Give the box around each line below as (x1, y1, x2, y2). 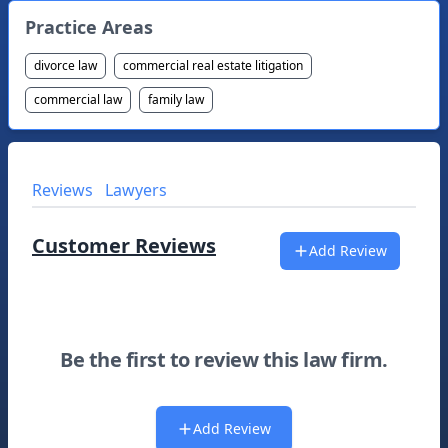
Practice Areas (25, 15, 153, 39)
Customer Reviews (32, 232, 216, 259)
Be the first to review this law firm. (60, 346, 388, 373)
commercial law (34, 91, 122, 108)
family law (148, 91, 204, 108)
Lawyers (105, 179, 167, 201)
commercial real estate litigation (123, 57, 303, 74)
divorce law (34, 57, 97, 74)
